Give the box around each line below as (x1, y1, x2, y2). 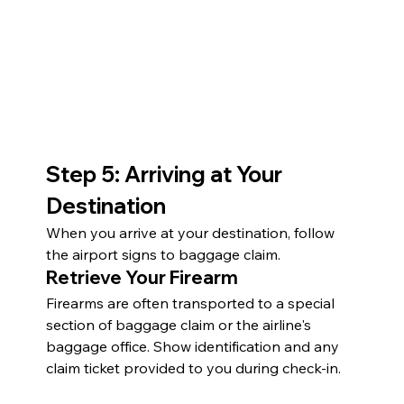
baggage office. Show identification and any (45, 336, 343, 355)
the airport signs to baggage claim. (45, 244, 280, 263)
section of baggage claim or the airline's (45, 315, 315, 334)
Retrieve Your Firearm (45, 265, 238, 289)
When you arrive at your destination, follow (45, 223, 338, 242)
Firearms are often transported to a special (45, 293, 338, 312)
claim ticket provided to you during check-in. (45, 358, 341, 377)
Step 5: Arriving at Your (45, 160, 287, 188)
